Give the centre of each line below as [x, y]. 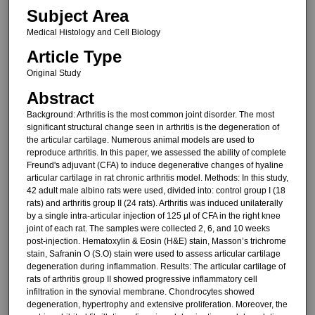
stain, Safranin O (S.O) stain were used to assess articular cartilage [153, 253]
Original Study [53, 73]
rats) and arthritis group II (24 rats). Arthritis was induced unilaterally [154, 203]
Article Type [74, 57]
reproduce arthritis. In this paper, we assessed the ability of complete [156, 152]
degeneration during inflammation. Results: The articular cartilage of [156, 266]
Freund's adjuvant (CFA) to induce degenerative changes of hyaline [155, 165]
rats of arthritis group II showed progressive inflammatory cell [142, 279]
